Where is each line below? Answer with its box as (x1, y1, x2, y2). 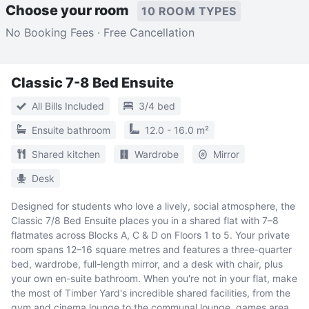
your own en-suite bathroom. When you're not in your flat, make (11, 272, 297, 284)
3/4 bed (139, 99, 175, 112)
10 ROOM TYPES (141, 3, 237, 18)
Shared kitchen (32, 148, 100, 160)
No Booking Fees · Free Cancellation (6, 25, 195, 39)
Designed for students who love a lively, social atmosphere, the (11, 199, 295, 212)
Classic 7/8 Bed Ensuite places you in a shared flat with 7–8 (11, 214, 279, 226)
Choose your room (6, 1, 132, 19)
